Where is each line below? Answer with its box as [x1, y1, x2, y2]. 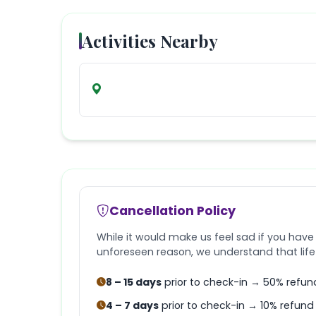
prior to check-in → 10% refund [159, 298, 314, 312]
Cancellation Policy [109, 202, 236, 219]
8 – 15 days [106, 274, 162, 289]
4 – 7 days [106, 298, 159, 312]
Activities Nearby [82, 29, 218, 52]
